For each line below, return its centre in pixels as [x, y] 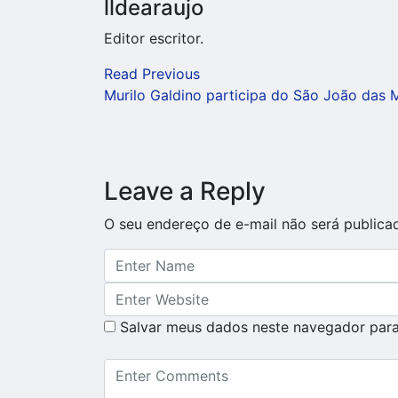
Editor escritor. [154, 38]
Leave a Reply [185, 191]
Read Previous [152, 73]
